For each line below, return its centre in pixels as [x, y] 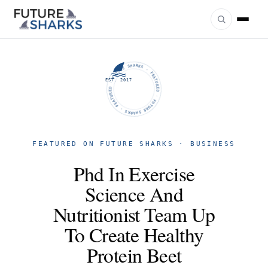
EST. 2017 [119, 80]
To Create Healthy [134, 234]
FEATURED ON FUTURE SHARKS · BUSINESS [134, 144]
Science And [134, 194]
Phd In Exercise [134, 173]
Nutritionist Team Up [134, 214]
